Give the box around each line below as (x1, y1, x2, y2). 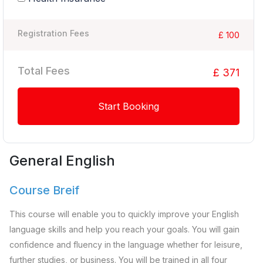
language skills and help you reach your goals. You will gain (9, 224, 240, 235)
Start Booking (98, 100, 159, 113)
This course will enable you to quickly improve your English (9, 209, 239, 220)
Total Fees (18, 65, 70, 77)
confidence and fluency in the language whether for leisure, (9, 240, 242, 250)
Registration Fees (18, 28, 89, 39)
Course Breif (9, 183, 79, 198)
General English (9, 152, 115, 170)
